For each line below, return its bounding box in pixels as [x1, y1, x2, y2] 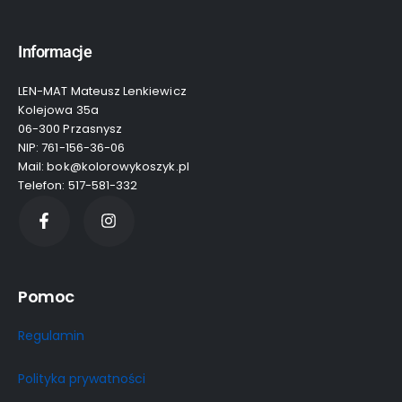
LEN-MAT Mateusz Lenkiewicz [18, 82, 187, 100]
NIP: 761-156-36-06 [18, 138, 126, 156]
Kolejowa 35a [18, 100, 99, 118]
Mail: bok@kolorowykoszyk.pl [18, 157, 189, 175]
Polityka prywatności [18, 369, 145, 388]
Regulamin [18, 326, 84, 345]
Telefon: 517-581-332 [18, 176, 138, 194]
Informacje [18, 41, 92, 61]
